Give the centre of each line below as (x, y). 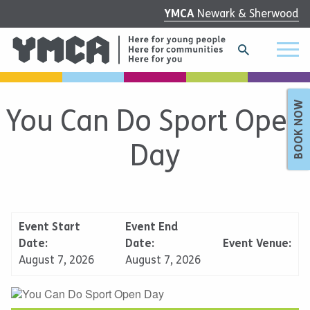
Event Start (49, 226)
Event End (152, 226)
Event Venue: (257, 243)
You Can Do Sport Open (155, 121)
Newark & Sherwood (248, 13)
